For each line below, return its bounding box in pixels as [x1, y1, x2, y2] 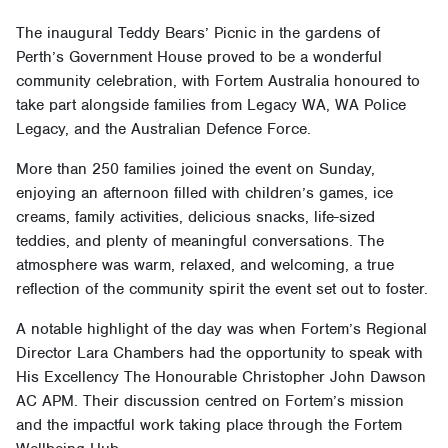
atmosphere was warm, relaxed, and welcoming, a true [16, 255, 394, 276]
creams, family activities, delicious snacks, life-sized [16, 207, 375, 228]
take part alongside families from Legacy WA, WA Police [16, 95, 406, 116]
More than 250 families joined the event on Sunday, [16, 159, 375, 180]
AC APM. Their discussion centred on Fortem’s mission [16, 391, 404, 412]
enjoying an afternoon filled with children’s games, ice [16, 183, 393, 204]
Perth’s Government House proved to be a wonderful [16, 47, 382, 68]
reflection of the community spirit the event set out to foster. [16, 279, 428, 300]
